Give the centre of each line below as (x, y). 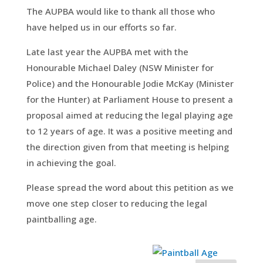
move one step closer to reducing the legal (117, 203)
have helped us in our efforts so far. (101, 27)
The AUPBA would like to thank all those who (120, 11)
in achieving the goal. (71, 162)
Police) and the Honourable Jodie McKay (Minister (130, 83)
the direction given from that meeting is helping (127, 146)
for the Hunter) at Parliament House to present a (129, 99)
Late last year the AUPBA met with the (107, 51)
